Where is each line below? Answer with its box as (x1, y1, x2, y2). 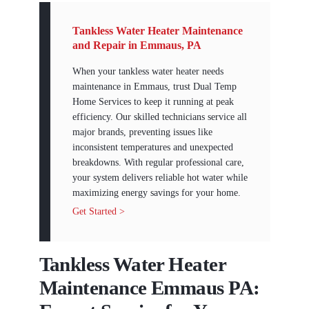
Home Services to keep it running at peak (72, 97, 234, 108)
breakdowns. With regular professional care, (72, 157, 244, 168)
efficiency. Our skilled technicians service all (72, 112, 247, 123)
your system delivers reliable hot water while (72, 172, 248, 183)
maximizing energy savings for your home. (72, 188, 241, 199)
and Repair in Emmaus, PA (72, 39, 201, 52)
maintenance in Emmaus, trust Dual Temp (72, 81, 237, 92)
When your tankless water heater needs (72, 66, 223, 77)
